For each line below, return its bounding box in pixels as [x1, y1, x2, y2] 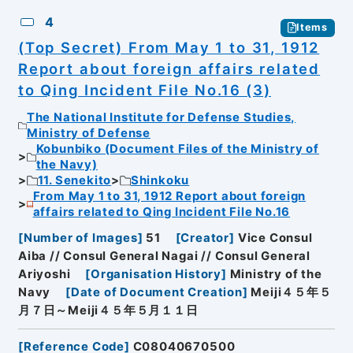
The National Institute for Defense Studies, [26, 110, 296, 125]
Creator [180, 230, 230, 245]
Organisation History [90, 266, 222, 281]
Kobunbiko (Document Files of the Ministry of [35, 142, 320, 157]
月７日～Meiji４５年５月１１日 [17, 303, 199, 318]
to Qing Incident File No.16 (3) [17, 80, 271, 98]
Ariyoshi [17, 266, 71, 281]
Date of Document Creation [70, 284, 243, 299]
